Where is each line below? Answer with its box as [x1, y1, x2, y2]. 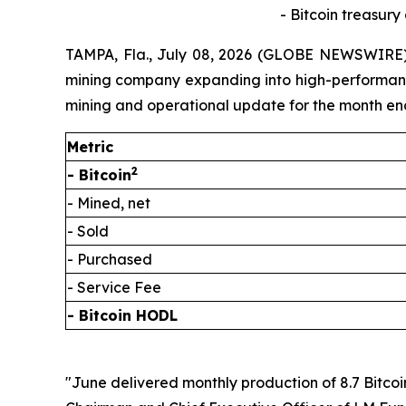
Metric [67, 138, 113, 156]
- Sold [67, 222, 109, 240]
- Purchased [67, 250, 152, 268]
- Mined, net [67, 194, 150, 212]
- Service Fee [67, 278, 161, 296]
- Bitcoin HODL [67, 306, 178, 324]
